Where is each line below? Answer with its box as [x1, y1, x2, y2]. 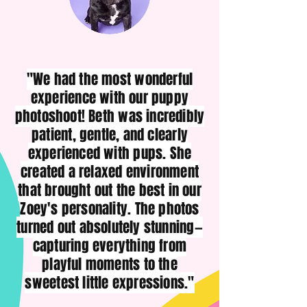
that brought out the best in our [18, 180, 201, 201]
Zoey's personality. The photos [20, 198, 199, 219]
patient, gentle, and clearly [32, 124, 188, 145]
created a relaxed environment [20, 161, 199, 182]
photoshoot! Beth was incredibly [14, 106, 205, 127]
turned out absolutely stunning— [16, 217, 203, 238]
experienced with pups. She [27, 143, 192, 164]
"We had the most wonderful [26, 69, 193, 90]
